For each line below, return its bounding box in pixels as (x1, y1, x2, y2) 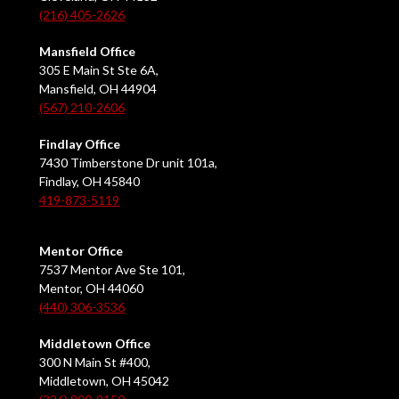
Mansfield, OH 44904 (39, 81, 157, 97)
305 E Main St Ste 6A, (39, 62, 159, 78)
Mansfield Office (39, 44, 135, 60)
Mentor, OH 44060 (39, 281, 143, 297)
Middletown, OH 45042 (39, 373, 169, 389)
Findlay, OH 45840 (39, 174, 140, 190)
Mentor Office (39, 243, 123, 259)
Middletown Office (39, 336, 151, 352)
